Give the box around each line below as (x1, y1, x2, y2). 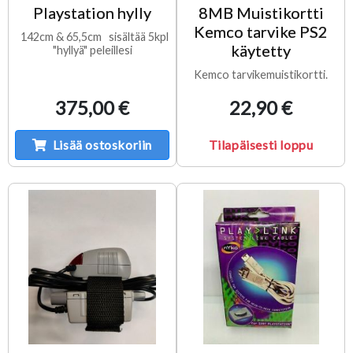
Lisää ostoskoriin (52, 136, 152, 152)
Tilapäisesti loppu (208, 136, 314, 152)
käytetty (231, 40, 291, 60)
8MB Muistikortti (198, 2, 324, 22)
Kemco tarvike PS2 (194, 21, 328, 41)
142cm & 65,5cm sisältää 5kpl (16, 29, 169, 43)
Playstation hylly (33, 2, 151, 22)
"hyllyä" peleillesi (52, 43, 132, 57)
